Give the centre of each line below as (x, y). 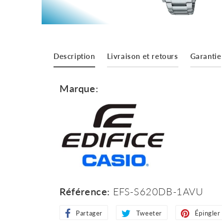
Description (74, 56)
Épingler (207, 213)
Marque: (79, 88)
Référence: (85, 191)
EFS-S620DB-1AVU (157, 191)
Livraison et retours (142, 56)
